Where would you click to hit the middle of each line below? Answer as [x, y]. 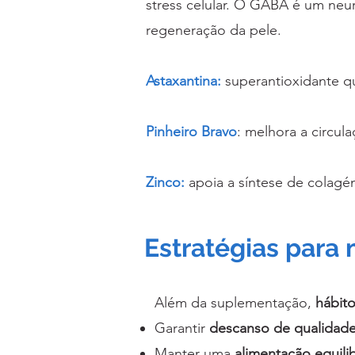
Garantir [182, 328]
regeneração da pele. [214, 31]
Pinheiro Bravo [191, 132]
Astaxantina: [183, 81]
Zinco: [165, 183]
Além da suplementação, [235, 303]
